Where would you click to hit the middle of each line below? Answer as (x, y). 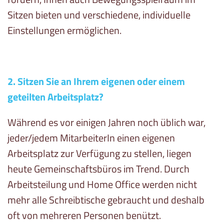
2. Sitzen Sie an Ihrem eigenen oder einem (96, 81)
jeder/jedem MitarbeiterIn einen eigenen (91, 138)
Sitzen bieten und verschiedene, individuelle (99, 15)
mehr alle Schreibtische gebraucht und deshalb (106, 200)
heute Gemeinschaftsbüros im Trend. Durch (98, 169)
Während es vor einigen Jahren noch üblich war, (106, 122)
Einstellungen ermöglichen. (64, 30)
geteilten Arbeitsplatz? (55, 97)
